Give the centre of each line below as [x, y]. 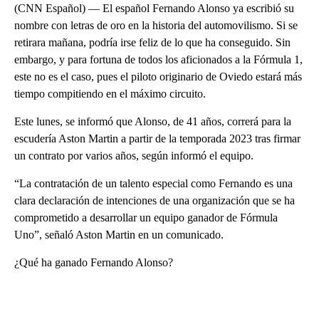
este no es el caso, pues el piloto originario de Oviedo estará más [158, 77]
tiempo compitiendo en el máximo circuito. [110, 94]
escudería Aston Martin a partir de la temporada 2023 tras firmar [157, 139]
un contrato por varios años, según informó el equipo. [134, 156]
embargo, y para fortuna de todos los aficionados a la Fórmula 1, [158, 60]
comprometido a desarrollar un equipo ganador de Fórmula [146, 218]
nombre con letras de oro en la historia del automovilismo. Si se [156, 26]
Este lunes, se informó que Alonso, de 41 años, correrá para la [153, 122]
